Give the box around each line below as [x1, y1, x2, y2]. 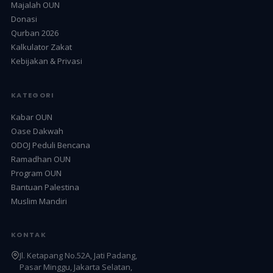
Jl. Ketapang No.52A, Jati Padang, [19, 250, 137, 261]
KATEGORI [10, 90, 55, 100]
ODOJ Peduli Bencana [10, 139, 90, 151]
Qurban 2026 [10, 27, 58, 38]
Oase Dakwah [10, 125, 63, 136]
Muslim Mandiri [10, 195, 67, 207]
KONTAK [10, 230, 46, 239]
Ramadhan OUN [10, 153, 71, 165]
